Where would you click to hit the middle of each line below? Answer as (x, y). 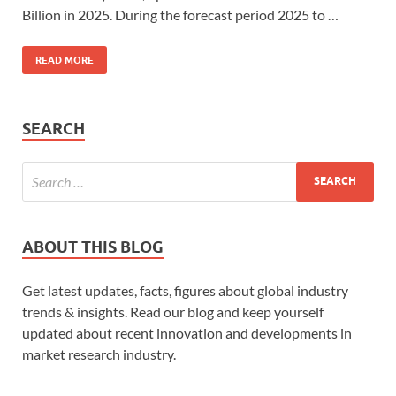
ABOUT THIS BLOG (93, 247)
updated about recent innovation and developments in (187, 332)
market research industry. (99, 354)
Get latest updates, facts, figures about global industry (185, 290)
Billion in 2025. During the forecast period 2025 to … (180, 14)
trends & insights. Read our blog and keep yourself (173, 311)
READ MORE (65, 60)
